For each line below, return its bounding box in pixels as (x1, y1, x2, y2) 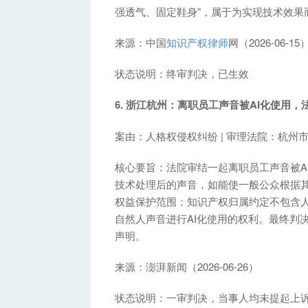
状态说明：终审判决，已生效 (115, 65, 249, 80)
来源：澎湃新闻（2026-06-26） (115, 258, 258, 274)
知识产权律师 (166, 34, 228, 49)
